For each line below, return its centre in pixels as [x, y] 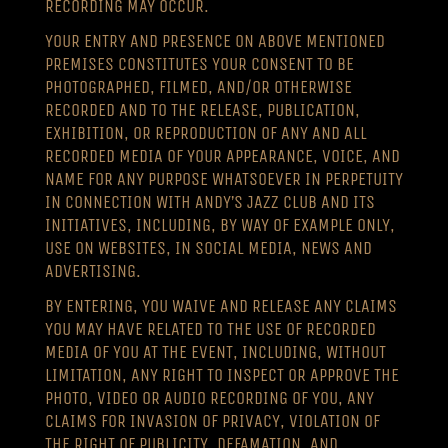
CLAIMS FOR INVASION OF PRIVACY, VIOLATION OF [212, 420]
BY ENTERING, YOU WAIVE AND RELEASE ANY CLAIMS [220, 305]
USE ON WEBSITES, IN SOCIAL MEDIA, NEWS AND [208, 247]
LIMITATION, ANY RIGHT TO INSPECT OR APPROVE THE [221, 374]
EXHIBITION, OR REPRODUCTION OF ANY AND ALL [205, 132]
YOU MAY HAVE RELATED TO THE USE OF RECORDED [210, 328]
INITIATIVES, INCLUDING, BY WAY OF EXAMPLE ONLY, [219, 224]
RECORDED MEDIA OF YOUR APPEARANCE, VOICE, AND [222, 155]
